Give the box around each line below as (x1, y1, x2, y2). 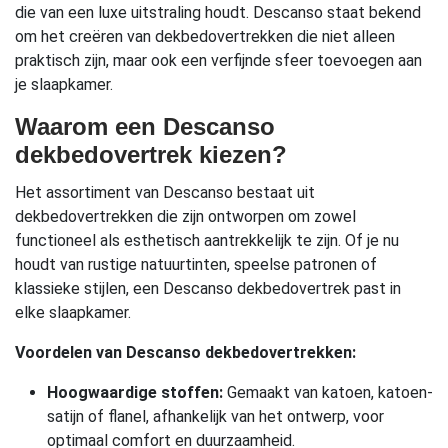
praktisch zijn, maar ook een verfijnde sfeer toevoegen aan (15, 51, 422, 71)
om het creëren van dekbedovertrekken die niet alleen (15, 27, 395, 47)
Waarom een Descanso (15, 113, 275, 141)
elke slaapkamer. (15, 303, 131, 323)
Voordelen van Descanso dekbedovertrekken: (15, 343, 356, 363)
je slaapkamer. (15, 75, 113, 95)
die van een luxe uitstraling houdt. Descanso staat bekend (15, 3, 421, 23)
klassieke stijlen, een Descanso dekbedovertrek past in (15, 279, 401, 299)
